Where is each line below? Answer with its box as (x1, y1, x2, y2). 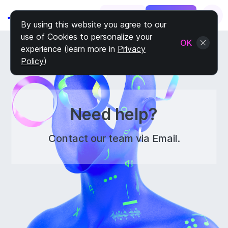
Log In (111, 10, 135, 20)
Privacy (118, 44, 146, 54)
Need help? (70, 104, 158, 124)
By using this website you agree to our (21, 19, 166, 30)
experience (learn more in (21, 44, 118, 54)
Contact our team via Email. (48, 132, 180, 145)
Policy (21, 56, 44, 66)
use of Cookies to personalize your (21, 32, 152, 42)
